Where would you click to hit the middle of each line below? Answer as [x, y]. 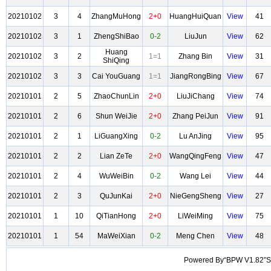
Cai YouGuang [116, 76]
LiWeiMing [195, 216]
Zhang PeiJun [195, 116]
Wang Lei [195, 176]
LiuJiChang [195, 96]
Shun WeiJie [116, 116]
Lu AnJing [195, 136]
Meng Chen [195, 236]
